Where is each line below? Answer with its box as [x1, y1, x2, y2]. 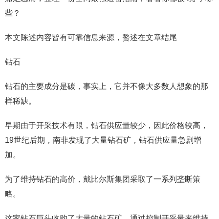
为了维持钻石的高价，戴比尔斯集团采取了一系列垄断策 [5, 175, 200, 183]
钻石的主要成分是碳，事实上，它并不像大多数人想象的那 [5, 82, 208, 90]
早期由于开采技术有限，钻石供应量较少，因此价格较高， [5, 121, 208, 130]
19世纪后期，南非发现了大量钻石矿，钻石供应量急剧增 [5, 136, 201, 144]
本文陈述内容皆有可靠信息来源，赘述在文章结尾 [5, 33, 177, 42]
